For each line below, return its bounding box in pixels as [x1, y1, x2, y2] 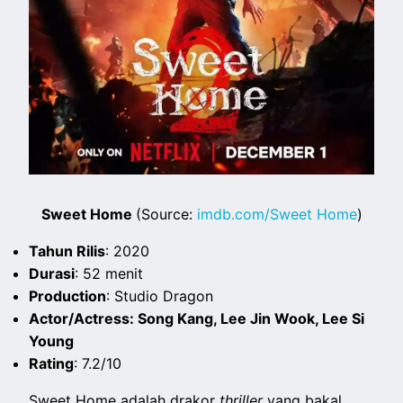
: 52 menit [75, 264, 144, 282]
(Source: [135, 204, 197, 223]
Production [29, 286, 107, 305]
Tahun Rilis [29, 241, 106, 260]
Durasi [29, 264, 76, 282]
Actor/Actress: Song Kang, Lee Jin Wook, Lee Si [29, 309, 365, 327]
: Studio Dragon [106, 286, 214, 305]
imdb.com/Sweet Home [196, 204, 357, 223]
